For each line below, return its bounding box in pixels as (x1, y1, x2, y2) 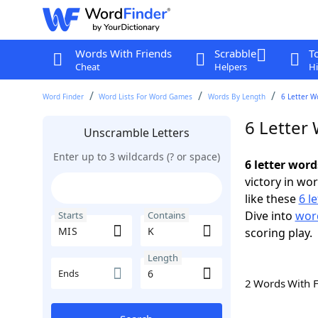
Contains (148, 209, 185, 221)
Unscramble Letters (83, 125, 190, 141)
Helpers (214, 60, 247, 73)
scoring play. (244, 225, 312, 241)
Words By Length (208, 92, 266, 102)
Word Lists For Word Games (99, 92, 193, 102)
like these (244, 191, 299, 207)
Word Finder (42, 92, 84, 102)
